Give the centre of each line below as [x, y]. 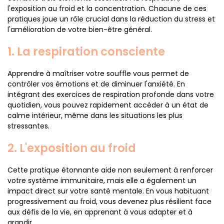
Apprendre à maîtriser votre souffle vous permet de [98, 73]
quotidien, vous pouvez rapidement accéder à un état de [108, 105]
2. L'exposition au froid [72, 148]
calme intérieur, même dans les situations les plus [95, 115]
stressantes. [28, 126]
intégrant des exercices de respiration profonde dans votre [111, 94]
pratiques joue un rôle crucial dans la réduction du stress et [111, 19]
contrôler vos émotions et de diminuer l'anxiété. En [96, 84]
